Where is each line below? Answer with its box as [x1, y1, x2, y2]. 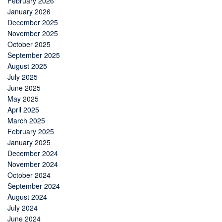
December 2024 [7, 148, 58, 159]
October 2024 [7, 170, 51, 180]
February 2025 [7, 126, 54, 137]
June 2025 [7, 83, 41, 93]
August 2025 [7, 61, 47, 71]
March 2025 [7, 115, 45, 126]
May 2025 [7, 94, 39, 104]
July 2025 [7, 72, 38, 82]
